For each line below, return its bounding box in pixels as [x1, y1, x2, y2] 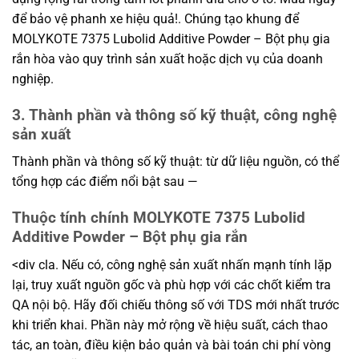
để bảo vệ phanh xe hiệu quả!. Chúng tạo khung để [12, 10, 299, 26]
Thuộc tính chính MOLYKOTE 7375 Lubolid [12, 208, 305, 228]
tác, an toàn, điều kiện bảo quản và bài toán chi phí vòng [12, 337, 331, 353]
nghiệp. [12, 71, 54, 87]
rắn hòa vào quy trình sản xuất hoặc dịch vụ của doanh [12, 50, 323, 67]
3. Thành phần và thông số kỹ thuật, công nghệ [12, 105, 337, 124]
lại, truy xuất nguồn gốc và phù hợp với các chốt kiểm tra [12, 276, 331, 292]
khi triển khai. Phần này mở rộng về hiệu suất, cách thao [12, 317, 328, 333]
